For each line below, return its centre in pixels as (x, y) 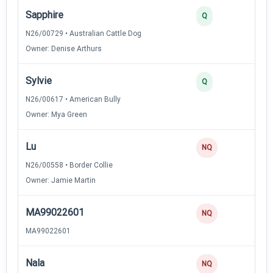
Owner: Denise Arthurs (64, 48)
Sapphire (44, 15)
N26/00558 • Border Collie (69, 165)
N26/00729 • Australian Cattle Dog (83, 33)
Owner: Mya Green (56, 114)
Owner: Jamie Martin (61, 180)
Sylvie (39, 80)
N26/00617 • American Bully (73, 99)
